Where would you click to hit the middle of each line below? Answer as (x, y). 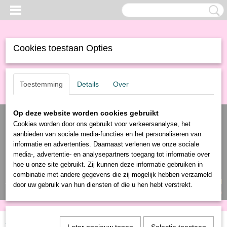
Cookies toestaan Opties (63, 48)
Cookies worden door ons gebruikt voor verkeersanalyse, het (102, 124)
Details (88, 84)
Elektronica (85, 221)
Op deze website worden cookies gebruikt (86, 113)
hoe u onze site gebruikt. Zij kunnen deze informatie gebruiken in (108, 164)
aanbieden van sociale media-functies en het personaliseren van (107, 134)
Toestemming (41, 84)
